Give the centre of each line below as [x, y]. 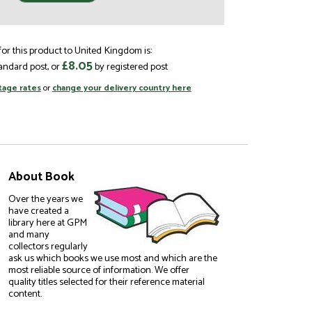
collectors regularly [48, 246]
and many [29, 234]
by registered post [131, 67]
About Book [41, 177]
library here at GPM [47, 223]
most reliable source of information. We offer [99, 270]
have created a [38, 211]
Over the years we [45, 199]
